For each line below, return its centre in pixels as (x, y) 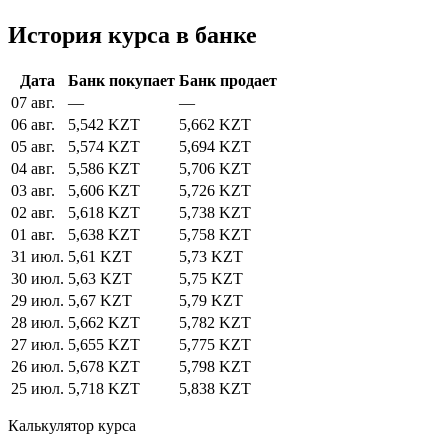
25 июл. (37, 388)
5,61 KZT (100, 256)
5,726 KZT (215, 190)
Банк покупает (121, 80)
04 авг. (33, 168)
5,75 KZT (211, 278)
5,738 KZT (215, 212)
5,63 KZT (100, 278)
